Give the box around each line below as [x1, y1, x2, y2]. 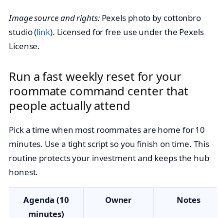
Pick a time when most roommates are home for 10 [9, 124, 205, 136]
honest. [9, 166, 38, 178]
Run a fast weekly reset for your [9, 68, 182, 85]
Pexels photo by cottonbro [99, 12, 201, 23]
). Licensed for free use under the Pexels [50, 26, 204, 37]
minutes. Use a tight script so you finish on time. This [9, 138, 209, 150]
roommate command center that [9, 83, 189, 99]
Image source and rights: [9, 12, 100, 23]
